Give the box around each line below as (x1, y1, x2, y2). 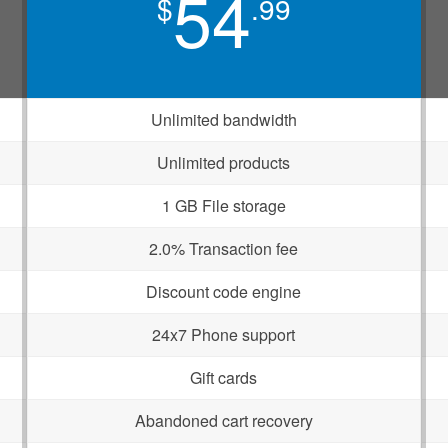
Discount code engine (146, 280, 302, 303)
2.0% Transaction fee (149, 237, 299, 260)
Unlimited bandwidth (150, 108, 297, 131)
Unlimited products (157, 151, 291, 174)
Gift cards (190, 366, 258, 389)
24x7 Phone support (152, 323, 296, 346)
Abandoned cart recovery (134, 409, 313, 432)
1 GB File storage (161, 194, 286, 217)
